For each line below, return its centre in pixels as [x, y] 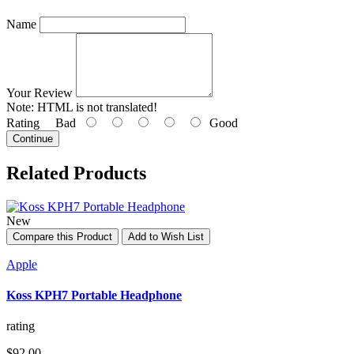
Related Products [76, 173]
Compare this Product [62, 236]
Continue [33, 139]
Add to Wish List [166, 236]
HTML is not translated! [96, 107]
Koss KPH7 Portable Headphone [94, 296]
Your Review [40, 93]
